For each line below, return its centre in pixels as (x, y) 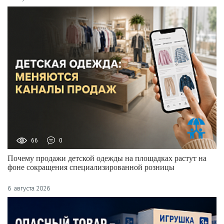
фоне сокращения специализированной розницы (91, 167)
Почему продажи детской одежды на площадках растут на (107, 158)
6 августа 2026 (29, 188)
